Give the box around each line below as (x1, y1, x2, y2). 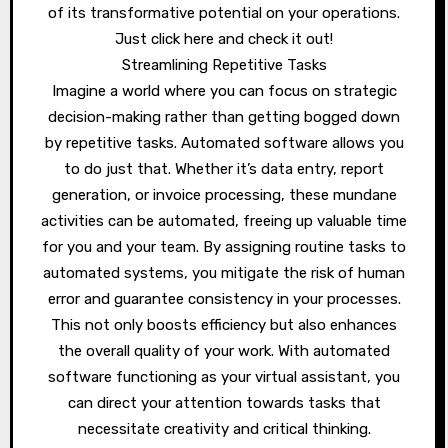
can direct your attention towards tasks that (67, 394, 381, 412)
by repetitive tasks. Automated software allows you (44, 134, 404, 152)
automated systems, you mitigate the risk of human (43, 264, 405, 282)
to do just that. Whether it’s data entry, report (64, 160, 384, 178)
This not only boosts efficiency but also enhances (51, 316, 397, 334)
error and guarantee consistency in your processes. (47, 290, 401, 308)
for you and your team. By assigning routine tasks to (42, 238, 406, 256)
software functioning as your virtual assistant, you (48, 368, 400, 386)
